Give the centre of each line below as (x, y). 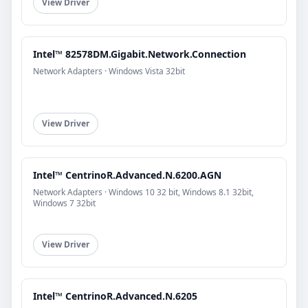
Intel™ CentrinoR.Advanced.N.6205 (115, 296)
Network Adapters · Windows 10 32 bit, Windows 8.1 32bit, (143, 192)
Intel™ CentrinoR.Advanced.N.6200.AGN (127, 175)
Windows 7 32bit (64, 203)
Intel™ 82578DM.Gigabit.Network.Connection (140, 54)
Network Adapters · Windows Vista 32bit (109, 71)
